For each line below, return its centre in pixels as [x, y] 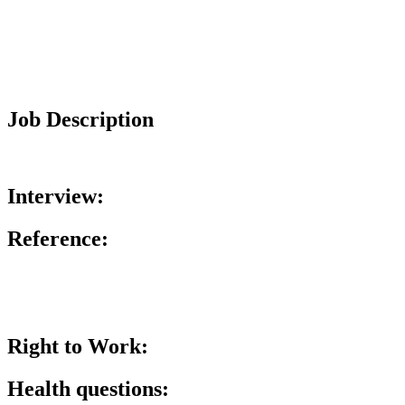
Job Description [80, 120]
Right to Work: [78, 346]
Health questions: [88, 388]
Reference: [58, 239]
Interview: [56, 197]
